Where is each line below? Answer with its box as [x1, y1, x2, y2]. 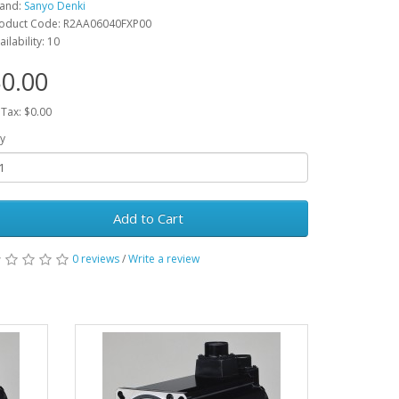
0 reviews [72, 251, 119, 266]
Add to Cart [112, 209, 183, 227]
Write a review [128, 251, 199, 266]
